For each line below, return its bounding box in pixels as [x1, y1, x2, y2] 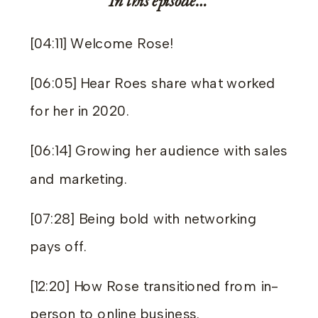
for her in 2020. [30, 103, 133, 120]
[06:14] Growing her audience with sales [30, 143, 287, 160]
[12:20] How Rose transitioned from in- [30, 278, 278, 295]
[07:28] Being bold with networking [30, 210, 257, 228]
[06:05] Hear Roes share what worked [30, 75, 275, 92]
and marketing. [30, 170, 131, 188]
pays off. [30, 238, 87, 256]
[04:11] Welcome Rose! [30, 35, 177, 53]
